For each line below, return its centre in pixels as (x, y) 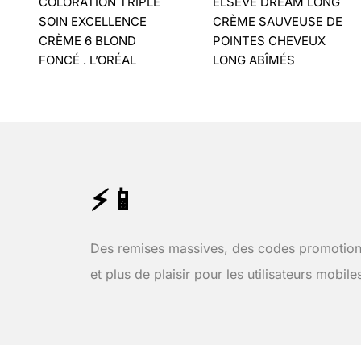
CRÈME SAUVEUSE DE (278, 21)
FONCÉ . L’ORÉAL (87, 60)
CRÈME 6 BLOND (87, 40)
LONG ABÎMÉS (254, 60)
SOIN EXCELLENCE (93, 21)
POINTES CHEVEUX (269, 40)
